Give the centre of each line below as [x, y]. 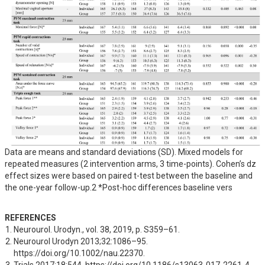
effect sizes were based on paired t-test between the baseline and [129, 175]
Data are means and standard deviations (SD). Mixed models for [124, 152]
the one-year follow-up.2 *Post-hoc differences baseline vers [119, 187]
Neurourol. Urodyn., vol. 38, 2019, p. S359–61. [97, 229]
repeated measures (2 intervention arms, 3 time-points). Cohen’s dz [130, 164]
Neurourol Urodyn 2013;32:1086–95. [81, 241]
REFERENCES [30, 217]
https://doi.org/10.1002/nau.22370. [79, 253]
